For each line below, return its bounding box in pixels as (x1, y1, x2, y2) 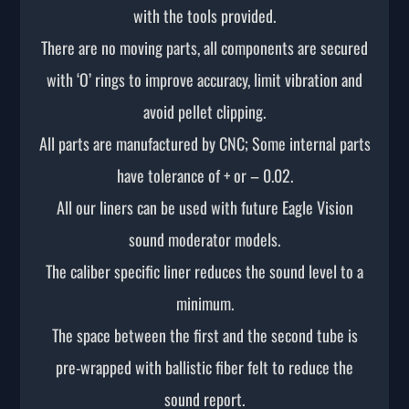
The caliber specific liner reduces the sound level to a (46, 259, 363, 284)
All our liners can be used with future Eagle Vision (56, 195, 353, 220)
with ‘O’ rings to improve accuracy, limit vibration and (47, 68, 362, 92)
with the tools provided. (133, 4, 276, 28)
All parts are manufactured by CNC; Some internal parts (38, 131, 371, 156)
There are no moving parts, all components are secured (41, 36, 368, 60)
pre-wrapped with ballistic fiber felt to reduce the (56, 355, 353, 380)
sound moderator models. (129, 227, 280, 252)
